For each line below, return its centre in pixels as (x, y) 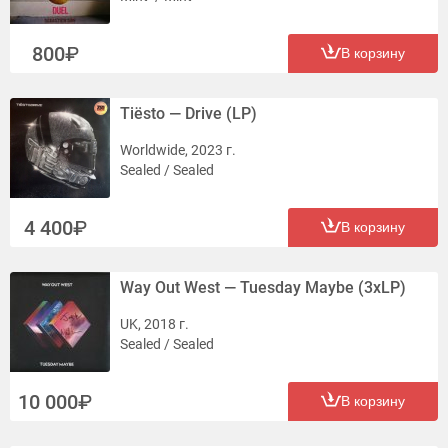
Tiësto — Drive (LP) (188, 113)
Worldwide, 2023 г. (178, 150)
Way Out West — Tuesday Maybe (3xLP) (263, 287)
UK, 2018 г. (154, 324)
